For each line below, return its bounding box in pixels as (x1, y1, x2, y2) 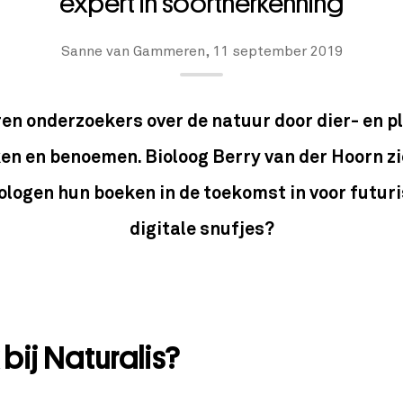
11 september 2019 (211, 44, 343, 59)
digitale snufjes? (129, 220, 274, 239)
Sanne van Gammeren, (60, 44, 212, 59)
